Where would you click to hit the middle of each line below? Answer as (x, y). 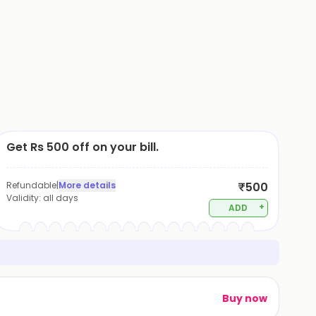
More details (87, 185)
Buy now (245, 298)
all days (61, 198)
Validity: (25, 198)
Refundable (32, 185)
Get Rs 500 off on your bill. (83, 147)
